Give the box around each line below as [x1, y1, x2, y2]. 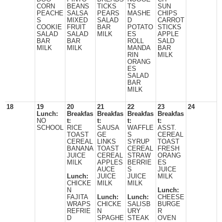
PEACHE [37, 10, 63, 17]
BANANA [67, 145, 94, 152]
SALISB [127, 201, 151, 208]
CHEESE [158, 194, 184, 201]
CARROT [158, 17, 184, 24]
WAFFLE [127, 124, 154, 131]
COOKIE [37, 24, 62, 31]
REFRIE [67, 208, 91, 215]
